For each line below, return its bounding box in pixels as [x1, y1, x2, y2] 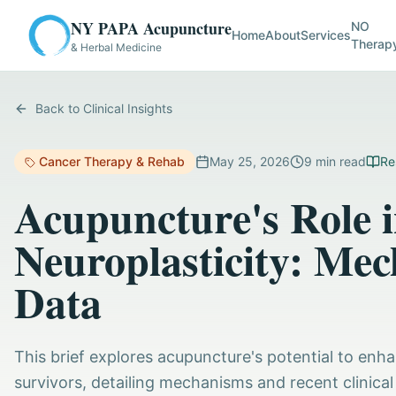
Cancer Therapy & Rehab [39, 154, 185, 169]
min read [312, 154, 366, 169]
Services [301, 27, 351, 42]
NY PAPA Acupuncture [71, 17, 232, 40]
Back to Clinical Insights [35, 101, 172, 116]
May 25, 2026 [209, 154, 290, 169]
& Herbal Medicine [71, 41, 162, 54]
